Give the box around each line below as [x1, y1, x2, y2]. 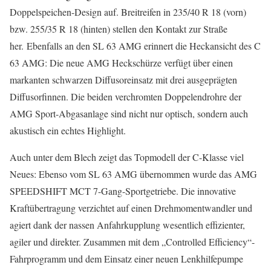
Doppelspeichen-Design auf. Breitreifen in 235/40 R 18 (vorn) [10, 5, 246, 18]
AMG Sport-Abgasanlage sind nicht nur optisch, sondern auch [10, 107, 248, 120]
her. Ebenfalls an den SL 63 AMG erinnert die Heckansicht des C [10, 39, 261, 52]
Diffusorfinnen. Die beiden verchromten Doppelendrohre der [10, 90, 241, 103]
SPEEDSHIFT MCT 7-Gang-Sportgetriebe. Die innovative [10, 184, 236, 197]
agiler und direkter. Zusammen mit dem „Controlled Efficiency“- [10, 235, 255, 248]
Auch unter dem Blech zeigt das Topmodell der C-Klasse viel [10, 151, 244, 163]
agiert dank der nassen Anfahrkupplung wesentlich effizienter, [10, 218, 245, 231]
